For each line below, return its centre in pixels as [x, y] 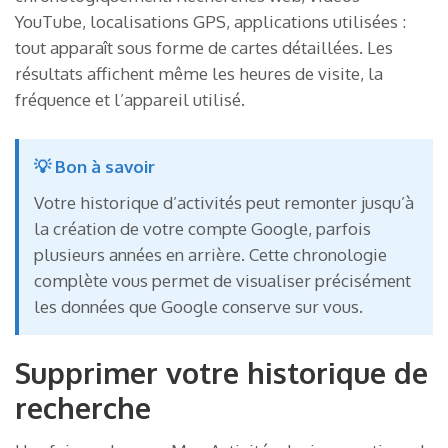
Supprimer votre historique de [221, 372]
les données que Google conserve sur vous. [198, 306]
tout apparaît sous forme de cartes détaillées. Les [204, 48]
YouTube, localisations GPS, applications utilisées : [210, 22]
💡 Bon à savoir [94, 166]
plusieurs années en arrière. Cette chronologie [210, 254]
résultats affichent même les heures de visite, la [199, 74]
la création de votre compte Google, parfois [202, 228]
